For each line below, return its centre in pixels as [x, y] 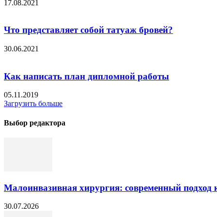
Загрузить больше [33, 104]
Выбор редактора [35, 123]
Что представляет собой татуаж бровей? [88, 30]
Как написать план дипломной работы [86, 76]
